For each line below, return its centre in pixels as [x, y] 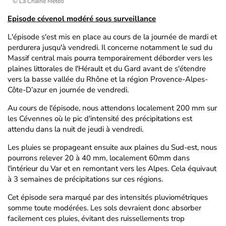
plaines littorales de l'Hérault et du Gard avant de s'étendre [107, 69]
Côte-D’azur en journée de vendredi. [68, 90]
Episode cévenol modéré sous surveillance [82, 19]
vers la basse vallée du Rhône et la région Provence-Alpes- [108, 79]
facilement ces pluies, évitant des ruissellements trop [96, 218]
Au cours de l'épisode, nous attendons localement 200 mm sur [112, 108]
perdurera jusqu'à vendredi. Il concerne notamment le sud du [110, 47]
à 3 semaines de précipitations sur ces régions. [85, 179]
